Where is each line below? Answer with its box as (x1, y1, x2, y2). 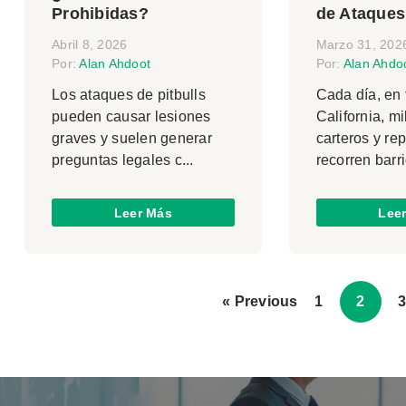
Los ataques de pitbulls (52, 87, 206, 103)
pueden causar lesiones (52, 109, 211, 125)
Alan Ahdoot (79, 56, 150, 72)
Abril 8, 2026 (52, 37, 128, 53)
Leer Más (113, 205, 172, 220)
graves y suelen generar (52, 130, 212, 147)
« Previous (222, 294, 298, 310)
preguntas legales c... (52, 152, 194, 169)
